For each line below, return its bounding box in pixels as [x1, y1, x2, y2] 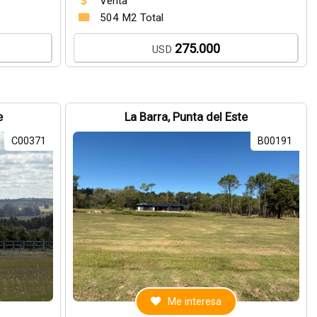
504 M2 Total [100, 11, 164, 24]
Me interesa [168, 296, 222, 308]
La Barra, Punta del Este [125, 110, 248, 124]
